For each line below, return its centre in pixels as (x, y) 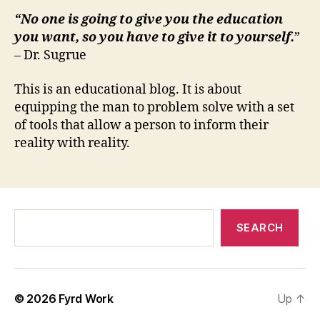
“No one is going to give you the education (149, 20)
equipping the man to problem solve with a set (154, 107)
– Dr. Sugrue (50, 55)
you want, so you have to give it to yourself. (154, 37)
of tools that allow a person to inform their (141, 125)
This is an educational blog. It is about (128, 89)
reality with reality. (72, 143)
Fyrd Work (86, 298)
